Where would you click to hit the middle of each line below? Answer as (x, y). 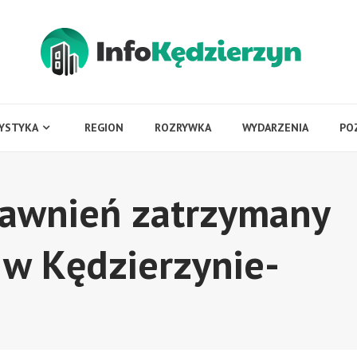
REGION (104, 127)
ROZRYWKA (182, 127)
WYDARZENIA (275, 127)
